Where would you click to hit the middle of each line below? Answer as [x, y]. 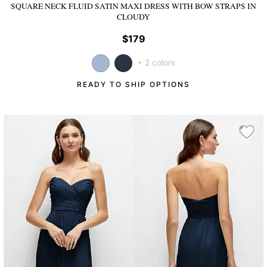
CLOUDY [133, 17]
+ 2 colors [156, 62]
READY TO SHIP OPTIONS [133, 84]
